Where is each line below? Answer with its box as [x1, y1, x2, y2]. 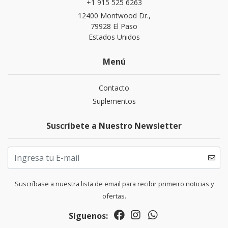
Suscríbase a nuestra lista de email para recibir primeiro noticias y [14, 179, 214, 188]
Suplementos [92, 96, 136, 106]
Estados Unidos [88, 32, 140, 42]
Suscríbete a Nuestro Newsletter [46, 120, 182, 131]
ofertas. [102, 191, 126, 201]
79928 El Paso [91, 21, 137, 31]
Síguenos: [68, 210, 108, 221]
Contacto [99, 83, 129, 93]
